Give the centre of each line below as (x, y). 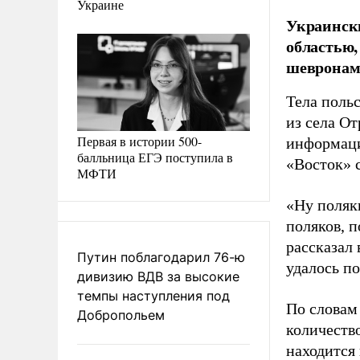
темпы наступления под (153, 295)
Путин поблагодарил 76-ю (161, 257)
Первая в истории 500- (139, 141)
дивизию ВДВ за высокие (158, 276)
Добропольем (121, 315)
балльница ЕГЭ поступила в (155, 157)
